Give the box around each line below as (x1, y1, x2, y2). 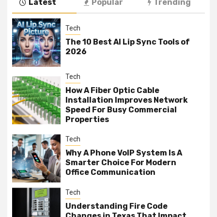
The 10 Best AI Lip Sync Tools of (65, 37, 190, 47)
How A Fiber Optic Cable (65, 85, 159, 95)
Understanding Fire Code (65, 201, 168, 211)
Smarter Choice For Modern (65, 158, 176, 168)
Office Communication (65, 168, 155, 177)
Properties (65, 114, 109, 124)
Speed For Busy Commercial (65, 105, 177, 114)
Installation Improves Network (65, 95, 188, 105)
